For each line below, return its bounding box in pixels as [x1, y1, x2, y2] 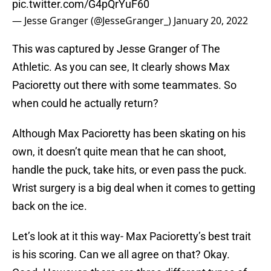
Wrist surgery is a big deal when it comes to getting [12, 181, 255, 195]
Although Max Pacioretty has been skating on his [12, 127, 246, 140]
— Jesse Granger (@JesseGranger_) [12, 14, 174, 28]
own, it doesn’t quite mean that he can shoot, [12, 145, 226, 158]
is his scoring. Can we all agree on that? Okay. [12, 248, 230, 261]
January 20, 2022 [174, 14, 248, 28]
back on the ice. [12, 200, 87, 213]
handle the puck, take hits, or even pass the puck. [12, 163, 247, 177]
